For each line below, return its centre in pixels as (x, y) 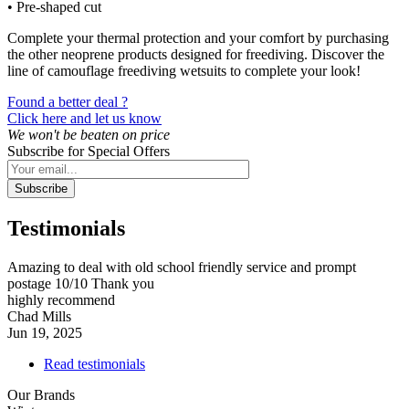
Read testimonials (94, 363)
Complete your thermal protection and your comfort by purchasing (198, 37)
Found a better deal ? (68, 101)
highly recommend (61, 299)
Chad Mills (39, 316)
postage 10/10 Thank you (81, 283)
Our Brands (41, 394)
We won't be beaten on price (89, 134)
